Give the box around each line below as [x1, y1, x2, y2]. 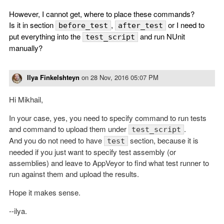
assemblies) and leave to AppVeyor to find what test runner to [9, 157, 209, 168]
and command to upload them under [9, 123, 128, 134]
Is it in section [9, 19, 55, 30]
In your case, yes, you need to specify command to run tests [9, 112, 206, 123]
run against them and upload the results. [9, 168, 139, 179]
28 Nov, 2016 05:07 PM [90, 72, 158, 82]
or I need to [166, 19, 204, 30]
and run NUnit [138, 31, 185, 41]
